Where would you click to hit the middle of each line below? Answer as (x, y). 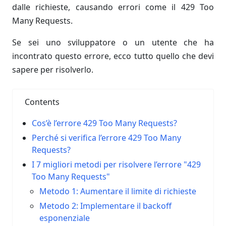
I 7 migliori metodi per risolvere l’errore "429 (117, 164)
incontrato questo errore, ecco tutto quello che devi (113, 56)
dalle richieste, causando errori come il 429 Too (113, 7)
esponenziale (64, 218)
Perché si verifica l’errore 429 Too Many (107, 138)
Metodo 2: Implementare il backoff (105, 206)
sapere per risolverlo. (53, 70)
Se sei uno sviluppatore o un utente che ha (113, 42)
